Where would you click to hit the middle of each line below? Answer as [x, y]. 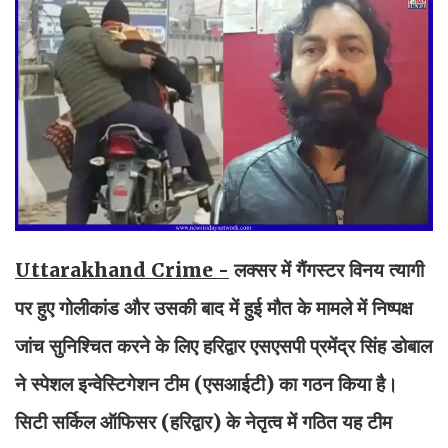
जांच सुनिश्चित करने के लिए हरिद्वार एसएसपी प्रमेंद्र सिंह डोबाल [223, 345]
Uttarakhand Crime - [122, 269]
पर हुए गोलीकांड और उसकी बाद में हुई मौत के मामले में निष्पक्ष [214, 307]
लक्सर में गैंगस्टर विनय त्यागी [326, 269]
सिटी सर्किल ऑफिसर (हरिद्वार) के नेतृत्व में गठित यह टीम [203, 421]
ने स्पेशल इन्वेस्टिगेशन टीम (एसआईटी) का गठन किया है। [206, 383]
